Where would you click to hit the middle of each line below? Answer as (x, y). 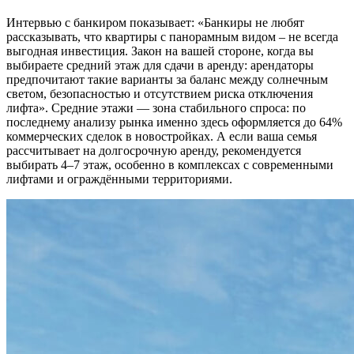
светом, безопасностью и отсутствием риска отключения (160, 94)
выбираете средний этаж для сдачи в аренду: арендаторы (160, 66)
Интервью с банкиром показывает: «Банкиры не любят (155, 23)
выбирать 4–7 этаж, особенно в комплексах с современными (170, 165)
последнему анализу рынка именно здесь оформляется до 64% (174, 122)
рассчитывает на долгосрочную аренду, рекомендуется (154, 151)
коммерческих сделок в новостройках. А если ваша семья (162, 137)
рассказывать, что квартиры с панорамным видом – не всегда (172, 37)
